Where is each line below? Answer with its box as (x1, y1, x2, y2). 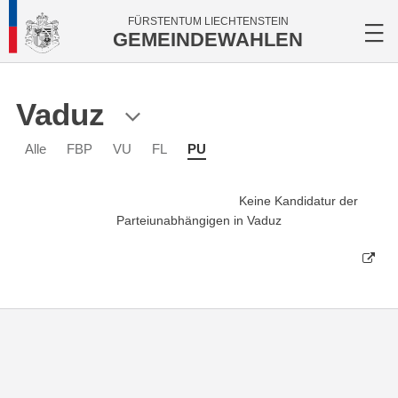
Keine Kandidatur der (239, 194, 358, 208)
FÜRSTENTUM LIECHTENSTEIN (127, 15, 289, 28)
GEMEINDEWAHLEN (113, 28, 303, 51)
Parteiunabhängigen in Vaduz (116, 213, 282, 227)
